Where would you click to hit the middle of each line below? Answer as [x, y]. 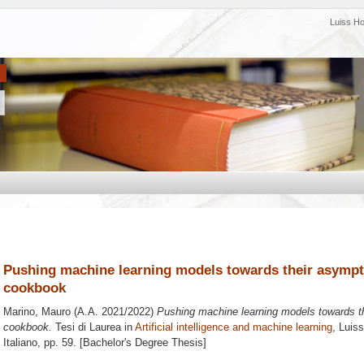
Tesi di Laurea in [93, 327]
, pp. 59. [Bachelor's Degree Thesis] [122, 343]
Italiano [20, 343]
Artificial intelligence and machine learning [234, 327]
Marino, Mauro [37, 312]
